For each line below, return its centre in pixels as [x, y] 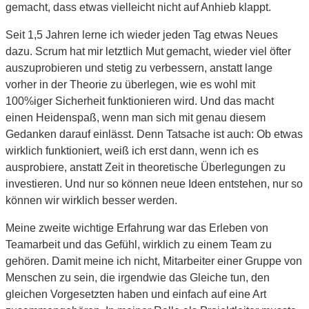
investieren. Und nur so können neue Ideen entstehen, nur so [154, 183]
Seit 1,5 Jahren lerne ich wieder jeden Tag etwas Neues [142, 34]
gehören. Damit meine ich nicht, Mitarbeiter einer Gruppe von [154, 261]
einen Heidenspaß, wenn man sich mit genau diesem [136, 117]
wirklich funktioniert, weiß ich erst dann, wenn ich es [132, 150]
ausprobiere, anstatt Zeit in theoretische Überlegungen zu [146, 167]
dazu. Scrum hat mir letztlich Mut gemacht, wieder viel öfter [148, 51]
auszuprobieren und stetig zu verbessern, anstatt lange [139, 68]
